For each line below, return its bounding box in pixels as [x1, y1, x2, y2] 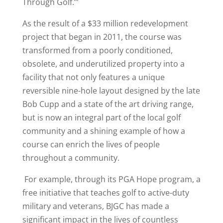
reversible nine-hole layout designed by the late [22, 85, 200, 96]
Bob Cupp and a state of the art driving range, [22, 98, 194, 110]
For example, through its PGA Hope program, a [22, 173, 201, 185]
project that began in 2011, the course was [22, 31, 182, 42]
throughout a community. [22, 152, 119, 163]
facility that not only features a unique [22, 71, 165, 83]
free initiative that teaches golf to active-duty [22, 187, 189, 198]
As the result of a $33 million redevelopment [22, 17, 188, 29]
